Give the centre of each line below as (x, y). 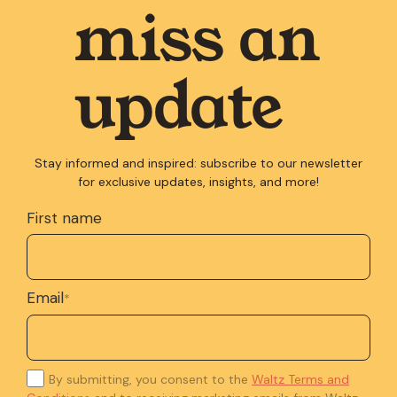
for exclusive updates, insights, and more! (198, 182)
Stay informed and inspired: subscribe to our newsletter (198, 163)
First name (64, 218)
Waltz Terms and (300, 379)
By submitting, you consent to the (150, 379)
